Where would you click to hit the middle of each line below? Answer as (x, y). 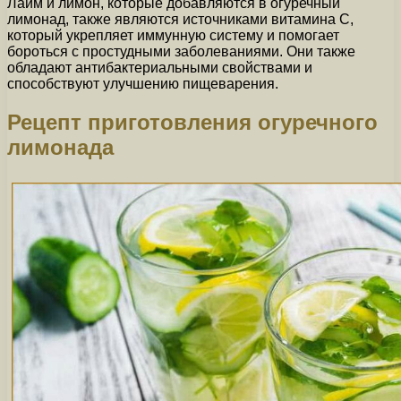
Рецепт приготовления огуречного (192, 123)
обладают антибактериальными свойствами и (160, 68)
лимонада (60, 148)
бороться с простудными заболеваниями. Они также (181, 52)
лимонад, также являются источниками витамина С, (180, 20)
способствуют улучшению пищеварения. (143, 84)
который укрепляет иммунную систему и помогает (173, 36)
